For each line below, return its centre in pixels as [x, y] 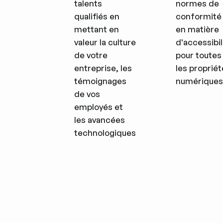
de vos [87, 94]
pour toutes [198, 55]
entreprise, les [103, 68]
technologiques [105, 133]
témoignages [101, 81]
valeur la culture [105, 42]
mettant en [97, 29]
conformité [198, 16]
